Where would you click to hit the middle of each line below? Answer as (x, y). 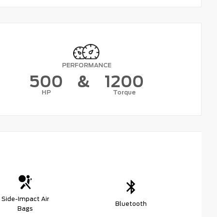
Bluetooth (131, 204)
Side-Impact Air (25, 199)
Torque (124, 93)
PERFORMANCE (86, 65)
